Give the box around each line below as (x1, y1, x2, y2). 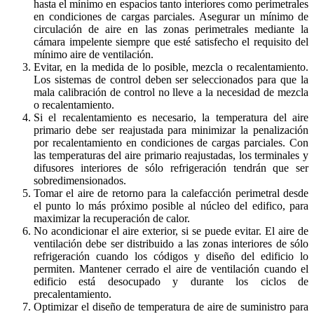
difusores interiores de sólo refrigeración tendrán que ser (34, 161, 308, 174)
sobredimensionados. (34, 174, 126, 186)
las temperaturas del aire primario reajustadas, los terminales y (34, 149, 308, 161)
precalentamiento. (34, 287, 111, 300)
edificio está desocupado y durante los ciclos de (34, 275, 308, 287)
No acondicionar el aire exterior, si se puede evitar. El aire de (34, 224, 308, 237)
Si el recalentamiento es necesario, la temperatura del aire (34, 111, 308, 123)
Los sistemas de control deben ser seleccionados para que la (34, 73, 308, 86)
